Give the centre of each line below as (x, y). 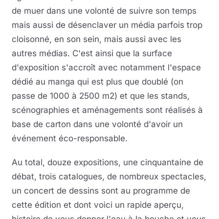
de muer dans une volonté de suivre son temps (104, 11)
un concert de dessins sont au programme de (101, 190)
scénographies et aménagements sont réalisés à (107, 110)
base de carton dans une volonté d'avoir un (97, 124)
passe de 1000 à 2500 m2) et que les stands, (101, 96)
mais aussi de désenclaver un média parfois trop (107, 25)
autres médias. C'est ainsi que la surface (92, 53)
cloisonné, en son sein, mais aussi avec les (97, 39)
